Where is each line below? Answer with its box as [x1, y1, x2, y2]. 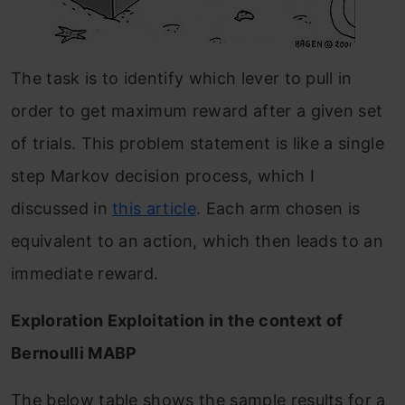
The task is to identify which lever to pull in [11, 69, 353, 89]
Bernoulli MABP [11, 344, 137, 363]
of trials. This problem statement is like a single [11, 134, 385, 154]
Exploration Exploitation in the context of [11, 311, 347, 331]
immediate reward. [11, 264, 159, 284]
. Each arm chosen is [196, 199, 361, 219]
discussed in [11, 199, 113, 219]
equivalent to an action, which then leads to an [11, 231, 384, 251]
